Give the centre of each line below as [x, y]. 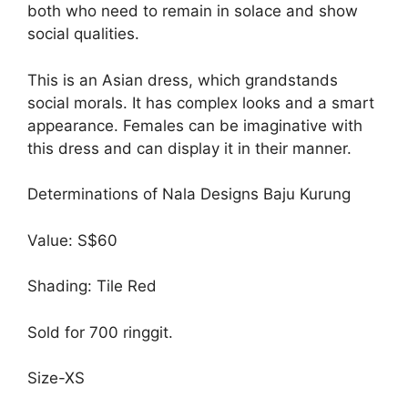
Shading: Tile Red [92, 286]
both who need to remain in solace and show [193, 11]
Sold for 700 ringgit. [100, 332]
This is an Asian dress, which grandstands [183, 80]
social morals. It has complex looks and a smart [201, 102]
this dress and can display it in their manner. [189, 148]
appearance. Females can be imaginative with [195, 125]
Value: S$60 [72, 240]
